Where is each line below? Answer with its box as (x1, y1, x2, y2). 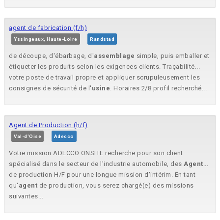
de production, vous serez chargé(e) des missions (37, 182, 194, 190)
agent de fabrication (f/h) (9, 24, 87, 32)
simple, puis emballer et (135, 52, 210, 60)
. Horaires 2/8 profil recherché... (110, 84, 207, 92)
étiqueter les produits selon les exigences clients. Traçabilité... (9, 63, 200, 71)
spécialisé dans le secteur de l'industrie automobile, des (9, 160, 184, 168)
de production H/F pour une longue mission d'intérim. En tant (9, 171, 195, 179)
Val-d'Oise (14, 134, 41, 139)
